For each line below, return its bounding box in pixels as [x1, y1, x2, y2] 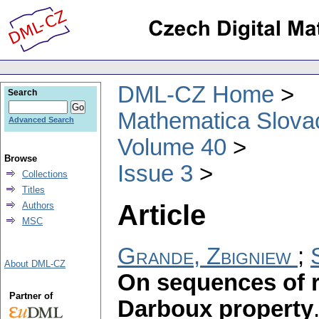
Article [117, 199, 206, 231]
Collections [22, 169, 68, 179]
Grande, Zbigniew [117, 244, 291, 270]
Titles [22, 184, 45, 195]
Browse [4, 153, 37, 164]
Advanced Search [9, 115, 74, 124]
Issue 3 [117, 160, 193, 187]
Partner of [9, 291, 53, 301]
